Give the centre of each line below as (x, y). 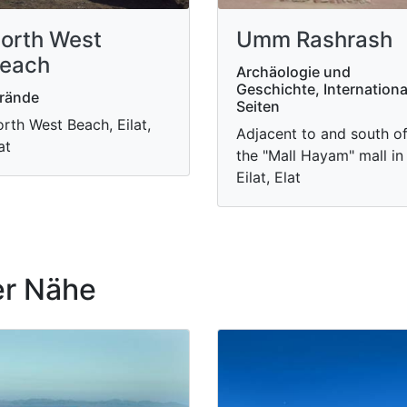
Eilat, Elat (268, 177)
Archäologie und (293, 72)
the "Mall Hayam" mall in (320, 155)
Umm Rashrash (314, 40)
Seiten (258, 106)
